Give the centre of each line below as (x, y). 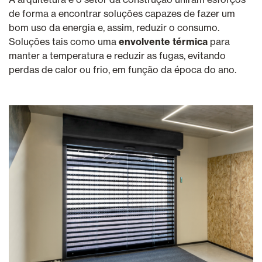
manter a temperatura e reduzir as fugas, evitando (117, 55)
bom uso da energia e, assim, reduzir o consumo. (114, 27)
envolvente (146, 41)
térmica (190, 41)
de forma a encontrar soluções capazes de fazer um (122, 13)
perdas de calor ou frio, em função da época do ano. (123, 69)
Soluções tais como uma (64, 41)
